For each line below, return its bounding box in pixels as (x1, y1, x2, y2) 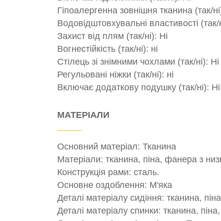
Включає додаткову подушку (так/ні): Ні (57, 82, 220, 92)
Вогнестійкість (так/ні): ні (57, 43, 158, 54)
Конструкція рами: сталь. (57, 167, 159, 178)
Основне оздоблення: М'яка (57, 180, 172, 190)
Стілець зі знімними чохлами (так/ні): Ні (57, 56, 219, 67)
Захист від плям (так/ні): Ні (57, 31, 168, 41)
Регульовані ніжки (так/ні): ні (57, 69, 174, 79)
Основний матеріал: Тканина (57, 142, 176, 152)
